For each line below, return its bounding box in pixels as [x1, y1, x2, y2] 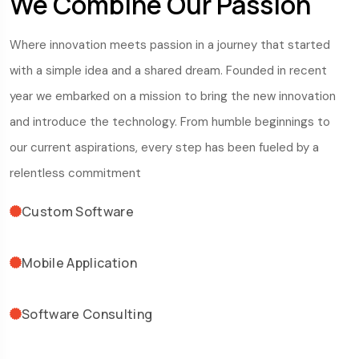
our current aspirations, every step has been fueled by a [10, 139, 319, 155]
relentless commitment [10, 164, 141, 181]
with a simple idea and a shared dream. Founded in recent [10, 62, 327, 79]
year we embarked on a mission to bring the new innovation [10, 87, 336, 104]
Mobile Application [22, 253, 138, 272]
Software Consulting [22, 305, 153, 323]
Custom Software [22, 202, 135, 220]
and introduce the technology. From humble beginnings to [10, 113, 330, 130]
